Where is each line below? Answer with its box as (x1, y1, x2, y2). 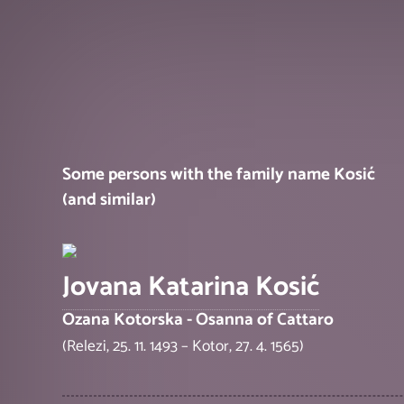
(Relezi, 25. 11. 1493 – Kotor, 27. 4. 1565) (62, 334, 305, 360)
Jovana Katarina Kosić (62, 265, 320, 310)
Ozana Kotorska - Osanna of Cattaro (62, 306, 335, 335)
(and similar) (62, 186, 157, 215)
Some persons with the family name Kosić (62, 161, 376, 189)
